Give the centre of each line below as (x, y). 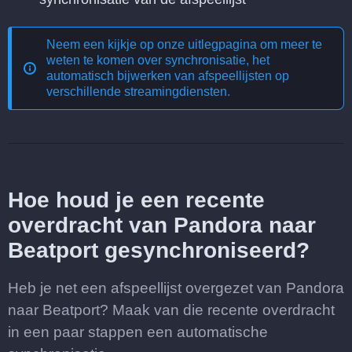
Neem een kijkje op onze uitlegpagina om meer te (184, 44)
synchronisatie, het (217, 60)
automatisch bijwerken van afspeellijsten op (168, 76)
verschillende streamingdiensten (137, 92)
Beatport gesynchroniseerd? (159, 250)
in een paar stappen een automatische (138, 332)
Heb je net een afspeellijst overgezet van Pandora (176, 288)
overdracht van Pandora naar (162, 225)
